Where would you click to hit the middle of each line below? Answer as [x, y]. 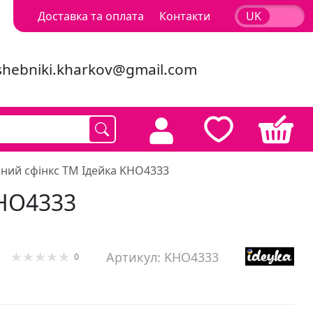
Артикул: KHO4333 [162, 257]
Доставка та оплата [91, 16]
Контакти [185, 16]
